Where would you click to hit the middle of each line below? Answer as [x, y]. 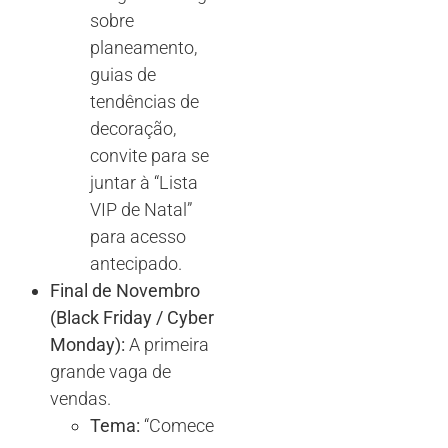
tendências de [144, 101]
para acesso [138, 236]
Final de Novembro [125, 290]
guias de [123, 74]
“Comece [177, 425]
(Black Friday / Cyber [132, 317]
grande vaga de [110, 371]
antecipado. [136, 263]
